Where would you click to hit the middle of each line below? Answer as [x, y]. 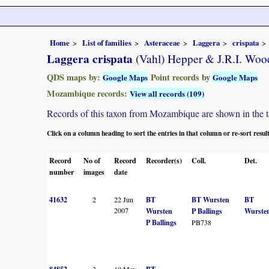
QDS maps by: [75, 77]
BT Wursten [210, 199]
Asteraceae [162, 42]
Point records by [180, 77]
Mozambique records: [88, 93]
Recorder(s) [164, 160]
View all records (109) [167, 93]
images [94, 172]
